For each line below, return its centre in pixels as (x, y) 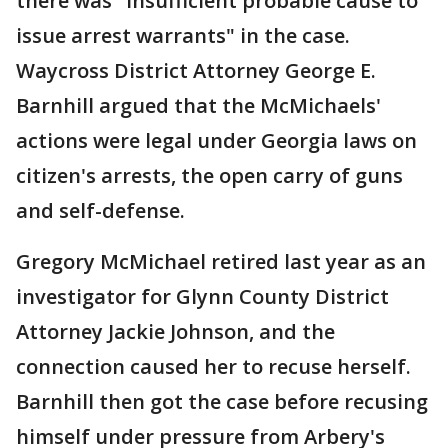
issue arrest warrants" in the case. (183, 35)
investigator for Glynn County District (202, 296)
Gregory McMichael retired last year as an (221, 261)
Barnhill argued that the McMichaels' (198, 105)
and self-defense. (100, 210)
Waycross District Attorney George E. (196, 70)
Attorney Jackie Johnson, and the (175, 331)
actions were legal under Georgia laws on (216, 140)
